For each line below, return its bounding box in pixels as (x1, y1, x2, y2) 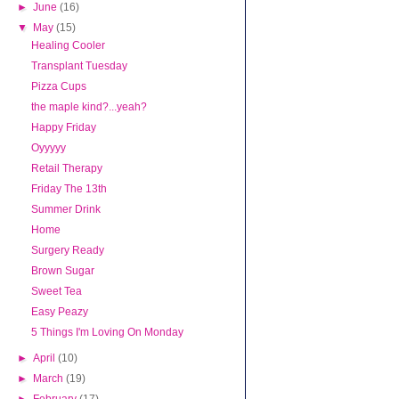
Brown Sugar (30, 265, 94, 278)
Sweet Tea (30, 285, 82, 298)
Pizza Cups (30, 80, 86, 94)
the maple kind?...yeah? (30, 101, 147, 114)
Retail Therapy (30, 162, 102, 175)
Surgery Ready (30, 244, 104, 257)
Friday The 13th (30, 183, 107, 196)
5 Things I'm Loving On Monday (30, 326, 183, 339)
